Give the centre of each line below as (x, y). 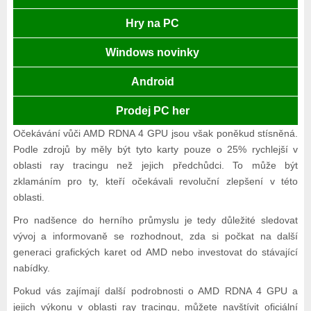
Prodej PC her (152, 111)
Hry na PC (153, 24)
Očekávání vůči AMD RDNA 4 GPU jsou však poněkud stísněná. (155, 134)
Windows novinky (153, 53)
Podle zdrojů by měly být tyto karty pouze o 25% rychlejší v (155, 150)
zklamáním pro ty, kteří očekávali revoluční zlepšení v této (155, 182)
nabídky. (31, 268)
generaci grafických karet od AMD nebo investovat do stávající (155, 252)
